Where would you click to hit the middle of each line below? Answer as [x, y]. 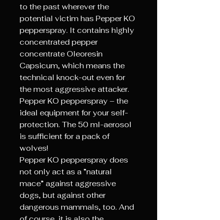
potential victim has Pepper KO [77, 18]
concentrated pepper [59, 42]
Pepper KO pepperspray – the [74, 101]
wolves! [34, 148]
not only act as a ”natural [66, 172]
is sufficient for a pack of [65, 136]
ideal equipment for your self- [74, 113]
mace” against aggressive [68, 183]
